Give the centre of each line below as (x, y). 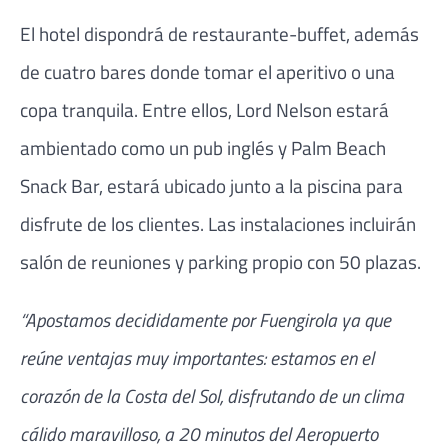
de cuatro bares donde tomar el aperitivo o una (207, 72)
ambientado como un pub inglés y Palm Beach (203, 148)
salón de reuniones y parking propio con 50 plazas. (220, 262)
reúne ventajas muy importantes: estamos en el (197, 357)
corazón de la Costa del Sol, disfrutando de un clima (212, 395)
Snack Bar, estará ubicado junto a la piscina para (211, 186)
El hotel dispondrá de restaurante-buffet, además (219, 34)
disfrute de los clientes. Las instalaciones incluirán (218, 224)
